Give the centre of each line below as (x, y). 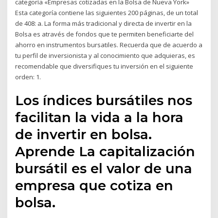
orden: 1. (28, 77)
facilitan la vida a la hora (100, 118)
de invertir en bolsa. (84, 135)
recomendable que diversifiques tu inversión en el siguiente (104, 66)
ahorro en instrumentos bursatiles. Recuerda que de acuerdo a (109, 45)
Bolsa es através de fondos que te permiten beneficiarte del (105, 34)
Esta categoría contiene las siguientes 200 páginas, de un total (107, 12)
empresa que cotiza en (94, 186)
